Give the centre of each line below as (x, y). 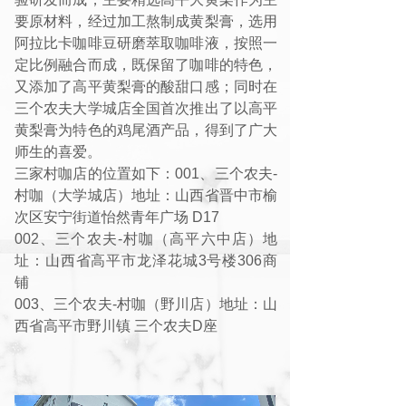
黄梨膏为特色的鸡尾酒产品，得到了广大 (146, 130)
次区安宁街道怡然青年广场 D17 (117, 217)
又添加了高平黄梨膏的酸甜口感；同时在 (146, 87)
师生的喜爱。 (58, 152)
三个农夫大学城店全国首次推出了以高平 (146, 108)
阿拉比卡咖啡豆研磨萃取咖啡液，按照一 (146, 43)
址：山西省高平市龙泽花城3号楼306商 (146, 261)
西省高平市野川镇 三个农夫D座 (116, 326)
